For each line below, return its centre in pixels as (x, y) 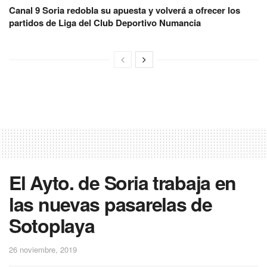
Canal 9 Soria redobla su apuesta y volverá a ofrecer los (125, 10)
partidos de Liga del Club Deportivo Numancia (105, 22)
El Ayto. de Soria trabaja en (123, 182)
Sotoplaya (52, 225)
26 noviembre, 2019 (43, 250)
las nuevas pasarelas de (111, 204)
